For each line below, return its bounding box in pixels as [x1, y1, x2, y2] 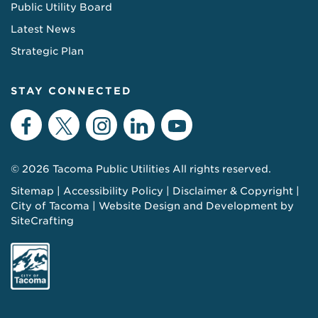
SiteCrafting [11, 215, 74, 227]
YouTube [185, 119, 257, 131]
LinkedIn [148, 119, 221, 131]
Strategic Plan [11, 45, 84, 57]
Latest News [11, 23, 75, 35]
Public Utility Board [11, 1, 112, 13]
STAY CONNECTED [11, 85, 132, 97]
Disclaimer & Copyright [172, 185, 293, 197]
